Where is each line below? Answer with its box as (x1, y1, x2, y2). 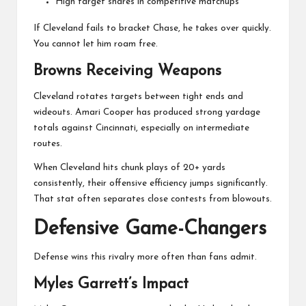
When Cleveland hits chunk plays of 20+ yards (33, 163, 225, 172)
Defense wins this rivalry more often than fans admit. (33, 252, 257, 262)
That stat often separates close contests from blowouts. (33, 194, 272, 204)
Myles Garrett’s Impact (33, 276, 189, 292)
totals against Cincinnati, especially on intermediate (33, 123, 249, 133)
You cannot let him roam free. (33, 39, 158, 48)
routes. (33, 139, 62, 148)
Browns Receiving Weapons (33, 63, 221, 79)
